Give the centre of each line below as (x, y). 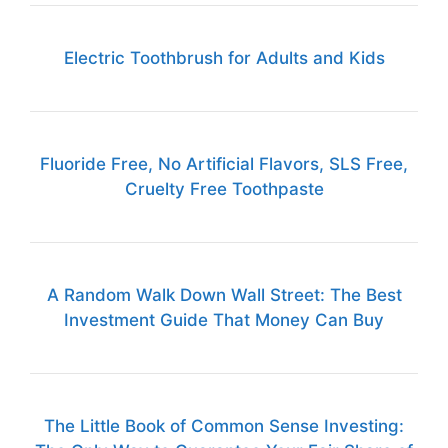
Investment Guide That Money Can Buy (224, 320)
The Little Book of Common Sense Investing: (224, 426)
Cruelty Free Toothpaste (224, 189)
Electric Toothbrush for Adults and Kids (224, 58)
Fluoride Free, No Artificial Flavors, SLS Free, (224, 164)
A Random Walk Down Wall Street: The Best (224, 295)
